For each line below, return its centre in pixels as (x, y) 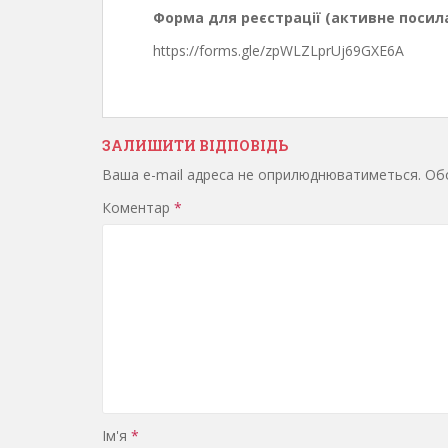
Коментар (138, 208)
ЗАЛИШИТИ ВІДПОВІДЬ (195, 146)
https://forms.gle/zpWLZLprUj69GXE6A (278, 51)
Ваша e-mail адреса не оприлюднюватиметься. (261, 175)
